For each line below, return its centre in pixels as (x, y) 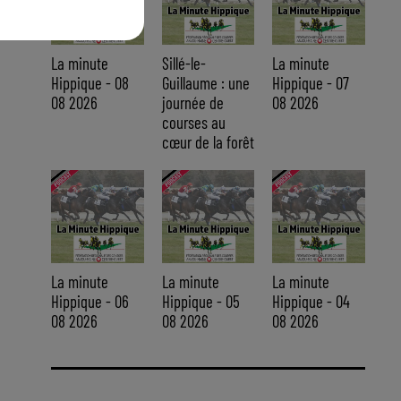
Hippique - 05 (200, 301)
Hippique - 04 (311, 301)
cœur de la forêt (208, 142)
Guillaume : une (205, 83)
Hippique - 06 (90, 301)
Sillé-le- (183, 64)
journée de (192, 103)
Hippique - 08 (90, 83)
